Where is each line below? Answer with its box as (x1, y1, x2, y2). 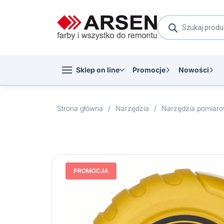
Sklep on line (76, 65, 119, 74)
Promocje (132, 65, 165, 74)
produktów (156, 20, 190, 29)
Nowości (178, 65, 209, 74)
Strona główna (57, 104, 103, 112)
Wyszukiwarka (156, 13, 203, 22)
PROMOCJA (73, 167, 108, 174)
